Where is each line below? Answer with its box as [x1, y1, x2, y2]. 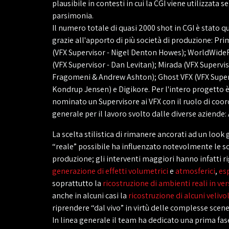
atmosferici [175, 166, 215, 176]
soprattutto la [52, 178, 103, 189]
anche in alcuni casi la [52, 190, 128, 201]
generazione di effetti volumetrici [52, 166, 168, 176]
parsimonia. [52, 10, 94, 21]
